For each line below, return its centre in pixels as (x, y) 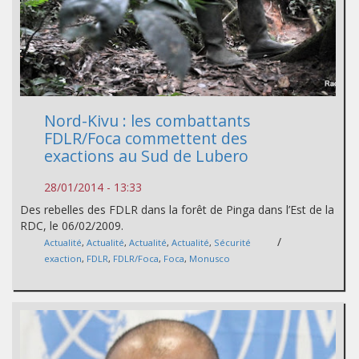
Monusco (210, 258)
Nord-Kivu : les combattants (147, 120)
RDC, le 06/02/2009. (72, 225)
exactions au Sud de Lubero (146, 155)
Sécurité (232, 242)
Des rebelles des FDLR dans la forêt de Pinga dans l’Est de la (177, 209)
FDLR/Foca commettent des (146, 138)
